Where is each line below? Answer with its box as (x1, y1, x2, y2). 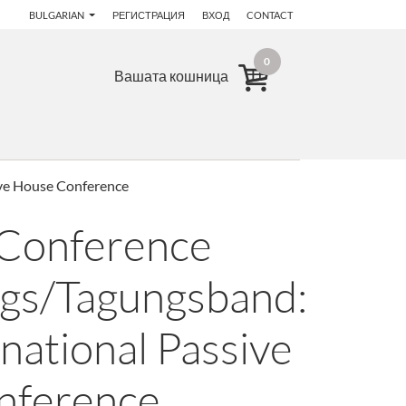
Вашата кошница (113, 67, 228, 84)
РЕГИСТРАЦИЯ (112, 9, 185, 21)
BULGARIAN (29, 9, 87, 21)
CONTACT (246, 9, 293, 21)
